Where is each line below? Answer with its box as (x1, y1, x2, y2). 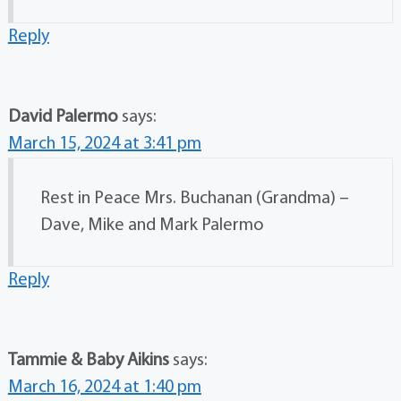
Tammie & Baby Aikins (7, 352, 169, 371)
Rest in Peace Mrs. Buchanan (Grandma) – (39, 190, 349, 209)
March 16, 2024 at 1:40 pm (7, 379, 201, 397)
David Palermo (7, 108, 118, 127)
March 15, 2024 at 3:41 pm (7, 135, 201, 154)
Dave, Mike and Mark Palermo (39, 217, 264, 235)
